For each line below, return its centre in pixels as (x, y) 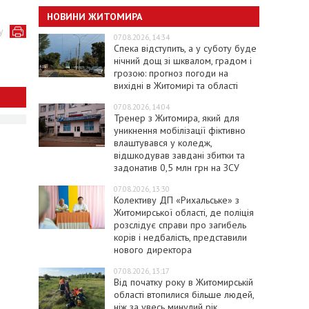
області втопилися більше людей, (183, 294)
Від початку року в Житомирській (183, 282)
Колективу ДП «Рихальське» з (176, 200)
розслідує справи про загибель (180, 225)
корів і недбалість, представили (180, 237)
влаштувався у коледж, (162, 142)
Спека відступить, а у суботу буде (185, 48)
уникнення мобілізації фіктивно (179, 130)
